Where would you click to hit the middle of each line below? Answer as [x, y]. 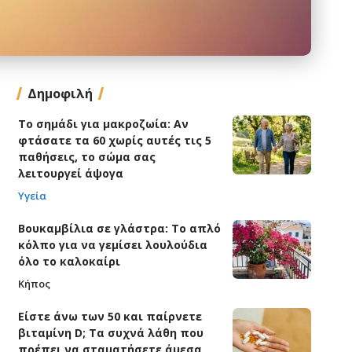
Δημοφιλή [60, 94]
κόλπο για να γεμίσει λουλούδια [112, 245]
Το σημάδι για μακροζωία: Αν [103, 124]
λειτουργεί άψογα [70, 174]
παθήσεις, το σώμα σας [86, 157]
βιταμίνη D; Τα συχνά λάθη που [110, 333]
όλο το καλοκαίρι [69, 262]
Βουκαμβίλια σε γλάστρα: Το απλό [119, 229]
